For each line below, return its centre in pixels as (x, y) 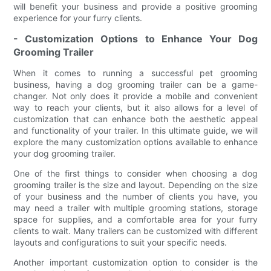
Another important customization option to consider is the (135, 262)
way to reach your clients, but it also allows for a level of (135, 107)
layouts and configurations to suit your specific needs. (120, 242)
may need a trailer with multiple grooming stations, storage (135, 207)
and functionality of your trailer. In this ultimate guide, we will (135, 130)
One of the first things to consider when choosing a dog (135, 173)
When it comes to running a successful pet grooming (135, 73)
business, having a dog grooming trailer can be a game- (135, 84)
